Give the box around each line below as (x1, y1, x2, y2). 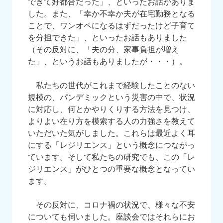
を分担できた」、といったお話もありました (28, 33, 187, 42)
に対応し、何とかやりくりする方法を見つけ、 (28, 105, 195, 113)
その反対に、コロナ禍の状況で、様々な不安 (28, 201, 195, 209)
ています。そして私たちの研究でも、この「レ (28, 153, 195, 161)
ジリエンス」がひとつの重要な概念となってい (28, 165, 195, 173)
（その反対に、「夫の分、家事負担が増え (28, 45, 179, 54)
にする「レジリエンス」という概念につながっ (28, 141, 195, 149)
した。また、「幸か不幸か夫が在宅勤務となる (28, 9, 195, 18)
